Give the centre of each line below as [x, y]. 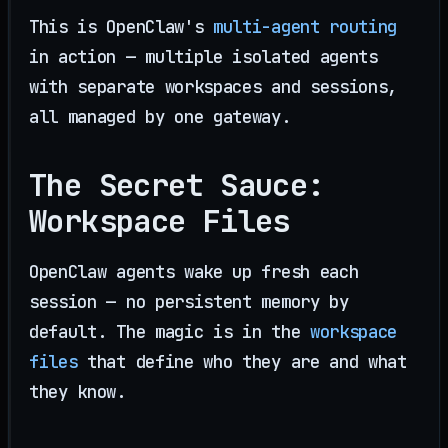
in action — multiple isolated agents [203, 57]
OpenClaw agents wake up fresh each [194, 271]
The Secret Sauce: [177, 185]
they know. [77, 391]
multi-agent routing [305, 27]
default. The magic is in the [169, 331]
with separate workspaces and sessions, [213, 87]
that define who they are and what [242, 361]
